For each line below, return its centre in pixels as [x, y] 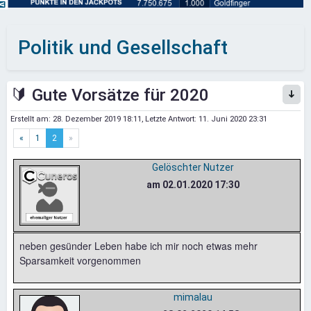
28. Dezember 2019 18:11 [97, 119]
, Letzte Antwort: [170, 119]
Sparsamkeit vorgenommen [80, 260]
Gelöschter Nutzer [193, 167]
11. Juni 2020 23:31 [233, 119]
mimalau [193, 297]
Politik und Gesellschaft [123, 47]
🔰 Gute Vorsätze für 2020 [110, 94]
